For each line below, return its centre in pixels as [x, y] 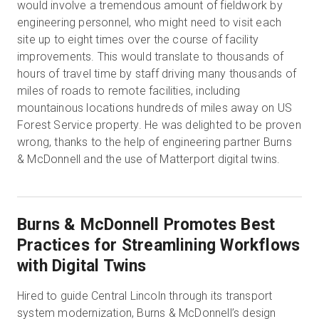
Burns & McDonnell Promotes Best [146, 225]
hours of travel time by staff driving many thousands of [157, 74]
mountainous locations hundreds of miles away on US [155, 108]
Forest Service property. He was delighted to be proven [159, 125]
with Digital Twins [82, 266]
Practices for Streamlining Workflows [159, 245]
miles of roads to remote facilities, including [129, 91]
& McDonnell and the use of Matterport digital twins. [149, 159]
